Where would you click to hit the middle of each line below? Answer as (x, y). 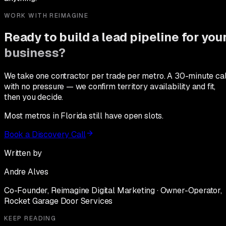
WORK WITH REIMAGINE (46, 15)
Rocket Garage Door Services (59, 201)
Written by (23, 153)
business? (35, 53)
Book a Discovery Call (45, 135)
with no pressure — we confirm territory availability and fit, (110, 87)
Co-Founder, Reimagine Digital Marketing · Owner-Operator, (113, 191)
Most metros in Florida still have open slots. (84, 116)
